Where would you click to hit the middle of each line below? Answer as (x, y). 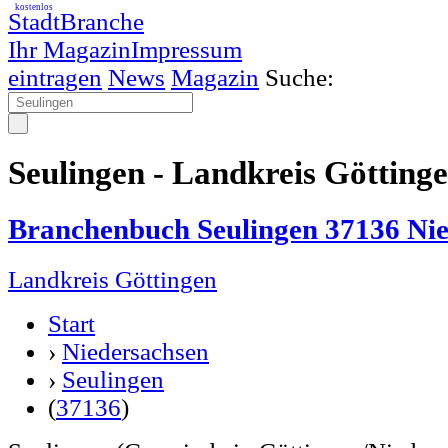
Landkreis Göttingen (112, 279)
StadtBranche (76, 21)
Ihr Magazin (69, 49)
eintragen (55, 77)
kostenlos (34, 7)
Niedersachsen (135, 351)
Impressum (186, 49)
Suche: (299, 77)
